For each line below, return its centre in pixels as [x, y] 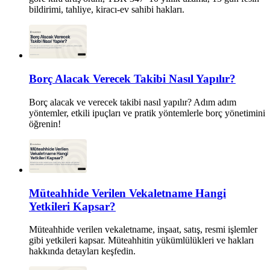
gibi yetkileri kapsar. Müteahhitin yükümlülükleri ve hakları [141, 240]
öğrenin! [45, 124]
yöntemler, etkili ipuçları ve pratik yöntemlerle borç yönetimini [147, 113]
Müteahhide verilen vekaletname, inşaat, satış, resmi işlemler [143, 230]
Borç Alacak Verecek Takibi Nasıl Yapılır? [132, 79]
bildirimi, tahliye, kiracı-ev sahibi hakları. [107, 10]
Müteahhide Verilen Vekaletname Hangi [127, 193]
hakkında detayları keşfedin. [82, 251]
